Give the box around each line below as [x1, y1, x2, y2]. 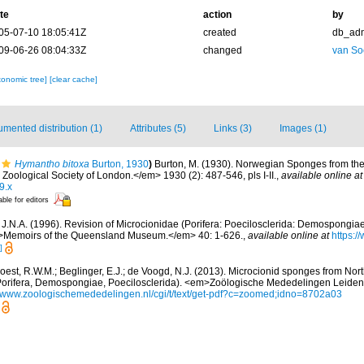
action [202, 9, 232, 20]
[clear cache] [49, 75, 97, 84]
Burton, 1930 [89, 158, 149, 170]
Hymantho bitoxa [15, 158, 89, 170]
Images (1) [279, 123, 327, 134]
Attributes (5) [130, 123, 186, 134]
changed [202, 45, 242, 56]
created [202, 27, 236, 38]
